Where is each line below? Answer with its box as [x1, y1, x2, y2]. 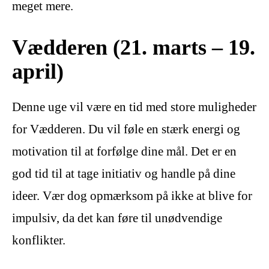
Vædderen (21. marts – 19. [12, 35, 255, 60]
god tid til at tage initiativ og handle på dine [12, 166, 235, 181]
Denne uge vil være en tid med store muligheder [12, 100, 256, 115]
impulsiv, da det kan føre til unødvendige [12, 211, 222, 226]
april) [12, 59, 64, 84]
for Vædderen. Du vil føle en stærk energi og [12, 122, 240, 137]
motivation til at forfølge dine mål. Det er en [12, 144, 237, 159]
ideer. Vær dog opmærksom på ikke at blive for [12, 189, 252, 204]
